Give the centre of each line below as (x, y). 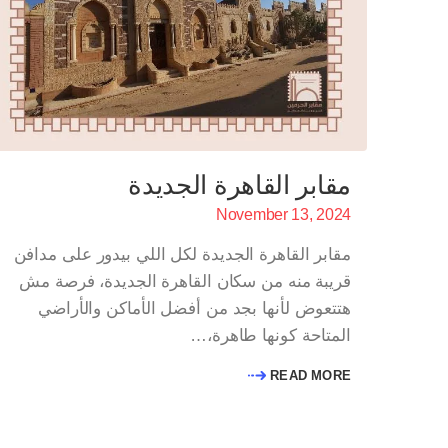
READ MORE (310, 376)
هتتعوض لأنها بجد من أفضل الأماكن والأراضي (194, 309)
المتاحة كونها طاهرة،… (270, 336)
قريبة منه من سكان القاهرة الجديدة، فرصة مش (185, 282)
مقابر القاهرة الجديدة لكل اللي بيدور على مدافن (182, 255)
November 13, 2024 (283, 215)
